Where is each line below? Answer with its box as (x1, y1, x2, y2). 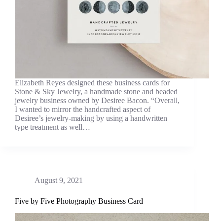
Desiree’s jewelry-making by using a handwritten (15, 114, 167, 123)
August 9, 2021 (35, 176, 83, 185)
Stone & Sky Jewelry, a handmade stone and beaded (15, 87, 178, 96)
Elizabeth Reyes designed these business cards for (15, 78, 170, 87)
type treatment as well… (15, 123, 90, 132)
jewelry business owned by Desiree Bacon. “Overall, (15, 96, 180, 105)
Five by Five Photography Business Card (15, 197, 143, 206)
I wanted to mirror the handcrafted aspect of (15, 105, 150, 114)
